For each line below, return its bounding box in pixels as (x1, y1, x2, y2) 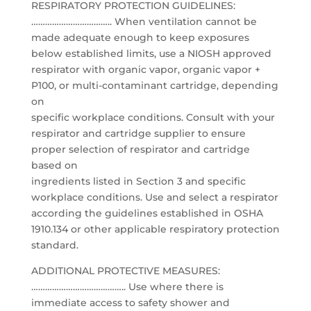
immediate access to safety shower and (31, 296, 230, 309)
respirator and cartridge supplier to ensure (31, 127, 246, 140)
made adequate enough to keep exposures (31, 31, 249, 44)
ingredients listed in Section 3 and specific (31, 175, 246, 187)
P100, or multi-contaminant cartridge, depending (31, 79, 278, 92)
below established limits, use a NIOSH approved (31, 47, 271, 60)
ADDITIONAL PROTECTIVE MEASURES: (31, 264, 220, 277)
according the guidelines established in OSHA (31, 207, 263, 219)
